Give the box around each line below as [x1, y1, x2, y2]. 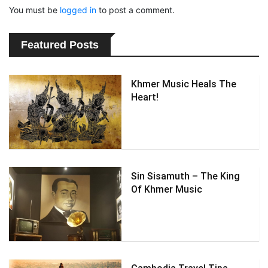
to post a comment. [96, 5, 175, 16]
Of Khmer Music [131, 183, 203, 196]
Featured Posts [21, 39, 99, 51]
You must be [9, 5, 60, 16]
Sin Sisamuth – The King [131, 170, 240, 182]
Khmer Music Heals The [131, 78, 237, 90]
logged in [60, 5, 96, 16]
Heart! [131, 91, 159, 103]
